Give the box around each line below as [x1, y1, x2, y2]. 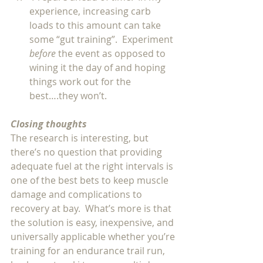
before [29, 47, 58, 60]
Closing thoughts [11, 117, 87, 130]
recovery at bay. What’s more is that [11, 202, 174, 215]
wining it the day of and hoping [29, 61, 168, 74]
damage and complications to [11, 188, 144, 201]
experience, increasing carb [29, 5, 153, 18]
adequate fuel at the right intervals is [11, 160, 176, 173]
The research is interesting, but [11, 131, 151, 144]
